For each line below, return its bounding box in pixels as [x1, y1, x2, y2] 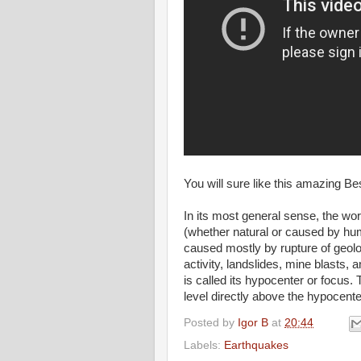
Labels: [184, 338, 224, 351]
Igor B [238, 316, 268, 329]
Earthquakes [224, 338, 288, 351]
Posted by [184, 316, 238, 329]
